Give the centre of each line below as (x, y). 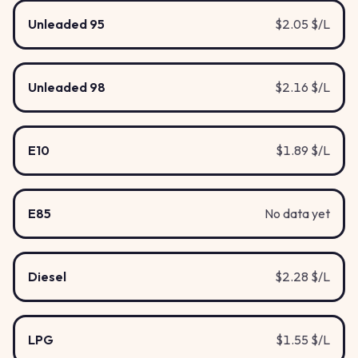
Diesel (47, 277)
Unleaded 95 (66, 24)
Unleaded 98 (67, 88)
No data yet (297, 214)
